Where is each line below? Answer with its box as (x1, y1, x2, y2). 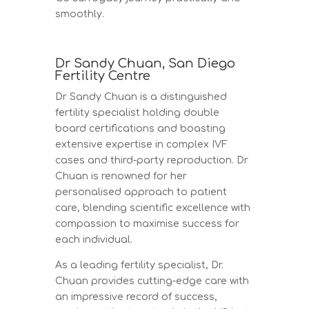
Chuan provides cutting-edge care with (55, 275, 250, 286)
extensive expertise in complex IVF (55, 139, 228, 150)
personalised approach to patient (55, 186, 228, 197)
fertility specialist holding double (55, 107, 220, 118)
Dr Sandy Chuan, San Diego (55, 56, 236, 70)
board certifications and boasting (55, 123, 226, 134)
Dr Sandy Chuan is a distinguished (55, 91, 228, 102)
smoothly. (55, 8, 105, 19)
